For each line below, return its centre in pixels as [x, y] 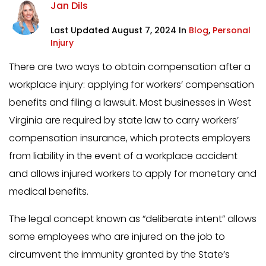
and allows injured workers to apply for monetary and [133, 174]
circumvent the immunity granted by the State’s [119, 255]
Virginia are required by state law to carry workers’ [124, 121]
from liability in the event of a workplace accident [123, 156]
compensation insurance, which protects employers [130, 138]
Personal [231, 31]
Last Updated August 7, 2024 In [119, 31]
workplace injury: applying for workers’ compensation [132, 85]
